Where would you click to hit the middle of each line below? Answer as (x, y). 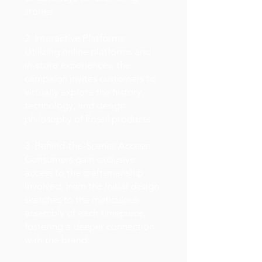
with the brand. (57, 240)
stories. (40, 11)
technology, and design (75, 105)
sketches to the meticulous (82, 199)
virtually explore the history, (84, 92)
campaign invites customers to (90, 78)
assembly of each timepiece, (85, 213)
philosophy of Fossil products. (89, 119)
